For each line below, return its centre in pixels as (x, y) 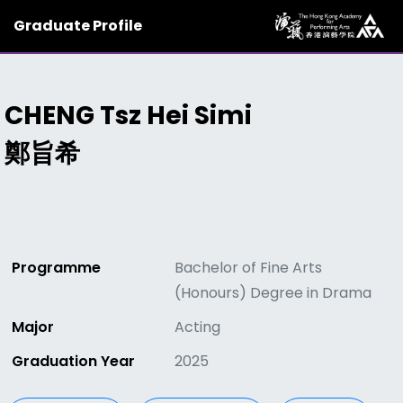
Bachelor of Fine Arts (249, 268)
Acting (198, 327)
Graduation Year (73, 361)
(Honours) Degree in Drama (273, 293)
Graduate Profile (78, 26)
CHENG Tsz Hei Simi (128, 116)
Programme (56, 268)
